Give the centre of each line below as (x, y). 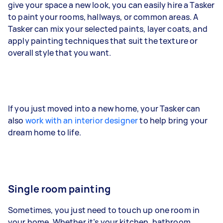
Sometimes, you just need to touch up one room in (104, 210)
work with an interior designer (82, 120)
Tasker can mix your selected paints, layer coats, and (108, 29)
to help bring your (173, 120)
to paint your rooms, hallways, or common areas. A (103, 17)
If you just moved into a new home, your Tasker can (104, 108)
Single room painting (59, 189)
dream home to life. (45, 132)
